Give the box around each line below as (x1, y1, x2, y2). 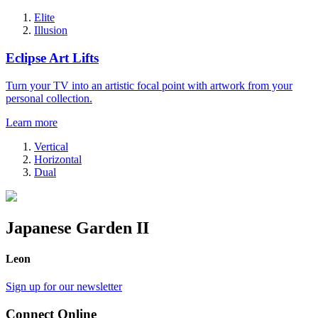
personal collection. (6, 92, 92, 104)
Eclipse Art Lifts (6, 50, 99, 65)
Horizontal (34, 153, 82, 165)
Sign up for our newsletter (6, 280, 122, 293)
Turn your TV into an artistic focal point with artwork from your (6, 79, 292, 92)
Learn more (6, 116, 57, 128)
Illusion (34, 24, 67, 37)
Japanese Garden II (6, 218, 149, 237)
